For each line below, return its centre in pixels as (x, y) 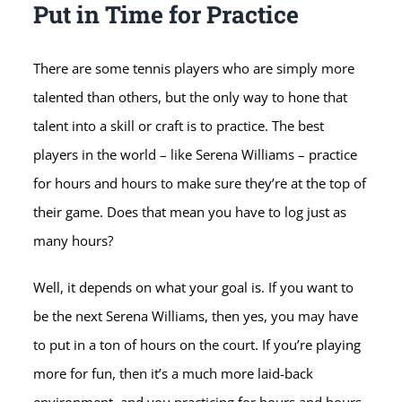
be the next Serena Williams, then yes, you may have (196, 316)
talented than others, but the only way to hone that (191, 97)
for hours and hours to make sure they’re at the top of (200, 184)
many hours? (74, 241)
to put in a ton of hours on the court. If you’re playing (197, 345)
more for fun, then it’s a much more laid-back (174, 374)
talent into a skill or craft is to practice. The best (179, 126)
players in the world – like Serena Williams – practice (196, 155)
